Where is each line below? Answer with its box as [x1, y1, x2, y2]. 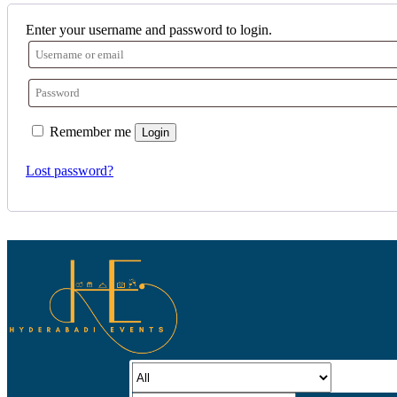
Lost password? [26, 162, 113, 178]
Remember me [50, 123, 131, 139]
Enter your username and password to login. [26, 22, 272, 37]
